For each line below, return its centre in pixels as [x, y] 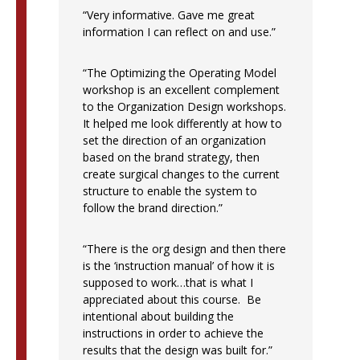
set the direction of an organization [174, 140]
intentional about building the [158, 316]
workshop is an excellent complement [181, 89]
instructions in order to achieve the [173, 333]
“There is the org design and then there [184, 248]
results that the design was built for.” [177, 350]
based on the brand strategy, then [171, 157]
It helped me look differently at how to [182, 123]
